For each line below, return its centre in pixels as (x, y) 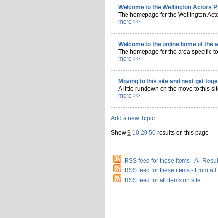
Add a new (126, 118)
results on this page (182, 133)
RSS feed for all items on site (163, 180)
